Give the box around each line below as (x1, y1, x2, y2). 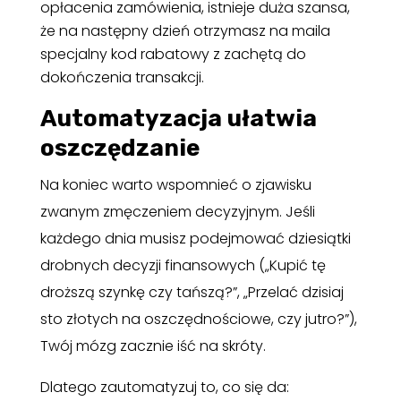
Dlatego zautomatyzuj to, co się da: (39, 376, 289, 397)
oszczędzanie (39, 133, 200, 162)
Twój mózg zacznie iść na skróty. (39, 335, 266, 356)
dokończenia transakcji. (39, 66, 204, 88)
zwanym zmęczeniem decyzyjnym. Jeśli (39, 200, 315, 222)
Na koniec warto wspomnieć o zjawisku (39, 174, 311, 195)
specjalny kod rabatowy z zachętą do (39, 43, 306, 64)
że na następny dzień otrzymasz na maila (39, 20, 330, 41)
